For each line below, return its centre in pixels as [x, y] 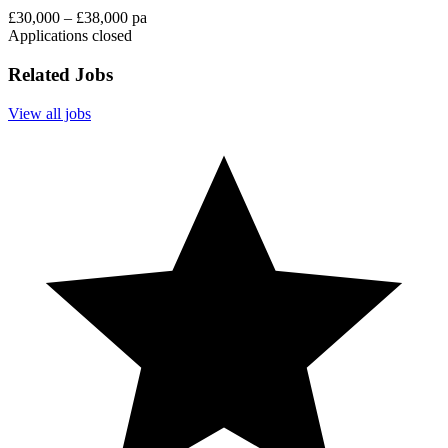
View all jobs [49, 113]
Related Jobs [60, 75]
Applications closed [70, 36]
